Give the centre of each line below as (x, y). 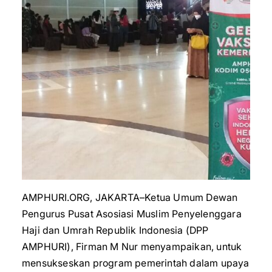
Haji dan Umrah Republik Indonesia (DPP (115, 230)
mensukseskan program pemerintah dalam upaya (136, 263)
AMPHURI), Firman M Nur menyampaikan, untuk (132, 246)
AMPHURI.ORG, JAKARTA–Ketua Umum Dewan (130, 197)
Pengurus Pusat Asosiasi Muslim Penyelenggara (132, 214)
